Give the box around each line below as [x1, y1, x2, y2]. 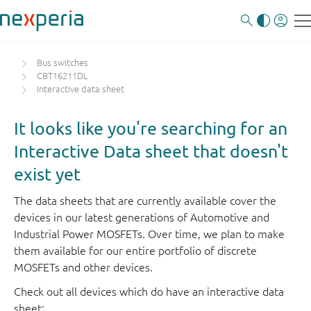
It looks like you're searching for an [14, 118, 287, 138]
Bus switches [37, 58, 88, 68]
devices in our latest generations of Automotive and [14, 211, 269, 224]
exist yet [14, 164, 81, 184]
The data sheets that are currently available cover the [14, 194, 276, 207]
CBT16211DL [37, 71, 88, 81]
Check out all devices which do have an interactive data [14, 285, 284, 298]
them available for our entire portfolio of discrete [14, 244, 257, 257]
